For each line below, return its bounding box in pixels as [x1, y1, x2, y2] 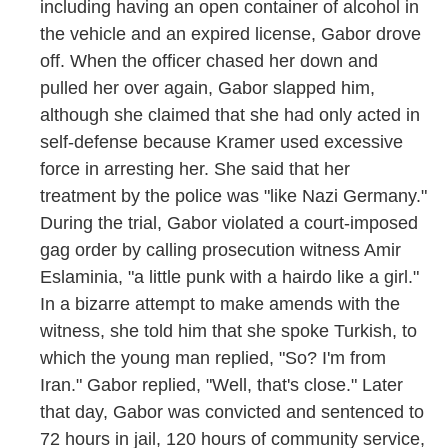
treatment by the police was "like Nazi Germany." [40, 186, 427, 207]
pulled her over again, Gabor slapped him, [40, 78, 375, 99]
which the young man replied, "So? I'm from [40, 348, 386, 369]
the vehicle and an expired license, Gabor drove [40, 24, 421, 45]
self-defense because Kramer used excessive [40, 132, 403, 153]
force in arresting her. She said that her [40, 159, 350, 180]
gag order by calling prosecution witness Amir [40, 240, 401, 261]
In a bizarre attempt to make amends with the [40, 294, 400, 315]
